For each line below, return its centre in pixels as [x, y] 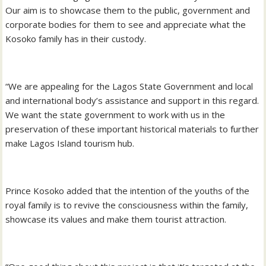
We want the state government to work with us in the [115, 114]
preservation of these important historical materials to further [132, 129]
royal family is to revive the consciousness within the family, [127, 205]
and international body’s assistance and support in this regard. [132, 100]
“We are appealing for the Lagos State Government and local [129, 86]
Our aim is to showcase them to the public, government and [128, 10]
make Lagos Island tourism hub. [70, 143]
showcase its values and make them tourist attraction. [116, 219]
